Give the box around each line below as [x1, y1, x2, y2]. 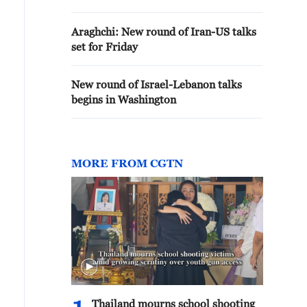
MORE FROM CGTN [71, 157, 183, 169]
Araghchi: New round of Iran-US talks [71, 25, 256, 38]
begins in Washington [71, 93, 176, 106]
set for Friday [71, 40, 138, 53]
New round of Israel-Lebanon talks [71, 78, 242, 90]
